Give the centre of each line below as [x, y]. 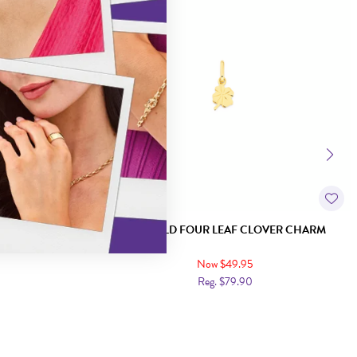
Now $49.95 [225, 264]
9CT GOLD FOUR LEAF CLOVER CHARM [225, 230]
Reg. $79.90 [225, 282]
